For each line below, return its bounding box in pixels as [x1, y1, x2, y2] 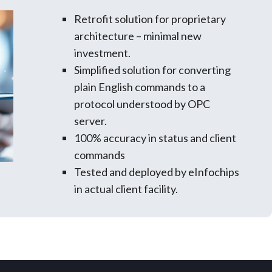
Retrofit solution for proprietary [73, 12, 226, 26]
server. [73, 114, 107, 128]
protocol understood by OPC [73, 97, 210, 111]
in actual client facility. [73, 182, 178, 196]
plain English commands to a [73, 80, 205, 94]
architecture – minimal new [73, 29, 202, 43]
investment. [73, 46, 131, 60]
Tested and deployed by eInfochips [73, 165, 239, 179]
